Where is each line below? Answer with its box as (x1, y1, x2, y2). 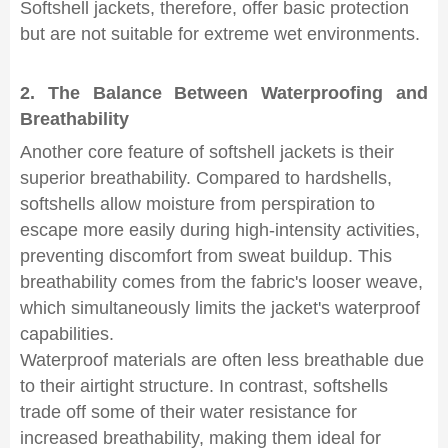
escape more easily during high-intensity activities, (20, 220, 420, 240)
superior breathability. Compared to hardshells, (20, 168, 392, 188)
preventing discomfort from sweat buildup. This (20, 246, 392, 266)
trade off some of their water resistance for (20, 402, 357, 422)
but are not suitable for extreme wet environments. (20, 24, 420, 44)
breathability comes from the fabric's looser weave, (20, 272, 423, 292)
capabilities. (20, 324, 114, 344)
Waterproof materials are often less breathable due (20, 350, 424, 370)
